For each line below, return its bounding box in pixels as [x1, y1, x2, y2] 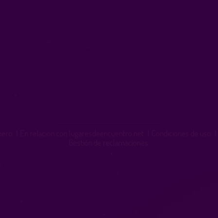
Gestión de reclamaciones [69, 136, 148, 148]
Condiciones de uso [151, 127, 211, 139]
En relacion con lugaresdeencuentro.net [19, 127, 144, 139]
